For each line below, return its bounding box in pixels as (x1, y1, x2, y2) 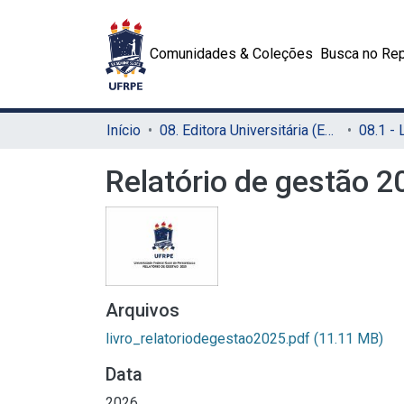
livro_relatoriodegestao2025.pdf (106, 329, 314, 347)
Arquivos (106, 298, 179, 321)
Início (106, 122, 141, 139)
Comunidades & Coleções (150, 45, 314, 62)
